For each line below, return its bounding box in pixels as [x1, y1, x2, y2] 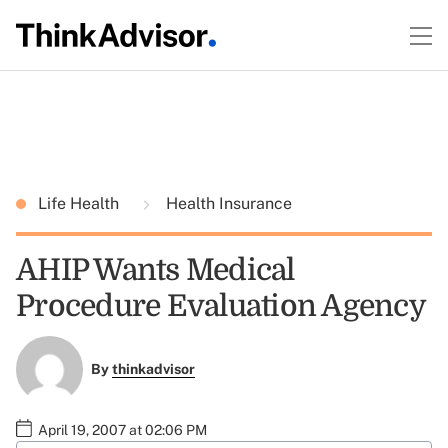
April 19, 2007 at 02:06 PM [38, 421, 207, 438]
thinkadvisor [111, 361, 195, 378]
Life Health [38, 194, 123, 213]
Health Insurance [162, 194, 292, 213]
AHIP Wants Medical [16, 253, 295, 287]
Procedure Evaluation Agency [16, 289, 426, 323]
